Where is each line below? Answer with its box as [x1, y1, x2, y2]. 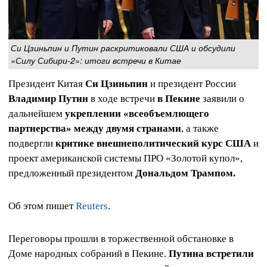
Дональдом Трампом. [135, 167, 235, 179]
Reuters [76, 200, 108, 212]
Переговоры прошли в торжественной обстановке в [8, 233, 234, 245]
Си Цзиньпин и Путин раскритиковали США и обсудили [11, 41, 235, 54]
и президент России [148, 77, 236, 89]
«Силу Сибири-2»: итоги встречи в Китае [11, 54, 181, 66]
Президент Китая [8, 77, 85, 89]
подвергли [8, 137, 55, 149]
